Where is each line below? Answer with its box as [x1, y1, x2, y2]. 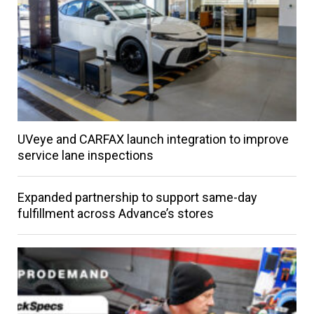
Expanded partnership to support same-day [17, 189, 257, 205]
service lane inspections [17, 147, 153, 163]
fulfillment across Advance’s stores [17, 205, 214, 221]
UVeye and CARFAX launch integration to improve [17, 131, 289, 146]
